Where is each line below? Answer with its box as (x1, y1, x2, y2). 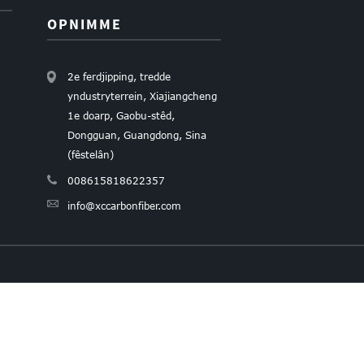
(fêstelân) (67, 149, 114, 161)
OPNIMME (46, 15, 122, 34)
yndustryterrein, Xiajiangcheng (67, 90, 217, 102)
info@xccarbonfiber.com (67, 199, 181, 211)
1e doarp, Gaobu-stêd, (67, 110, 175, 122)
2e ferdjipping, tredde (67, 71, 171, 83)
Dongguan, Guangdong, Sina (67, 129, 206, 141)
